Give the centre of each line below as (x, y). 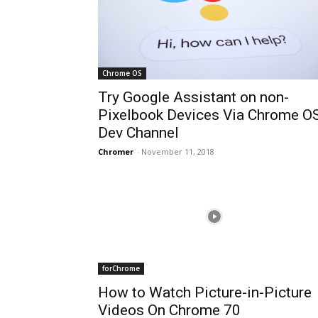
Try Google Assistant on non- (193, 97)
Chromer (116, 152)
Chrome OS (122, 73)
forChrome (121, 268)
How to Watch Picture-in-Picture (205, 292)
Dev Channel (138, 133)
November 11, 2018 (178, 152)
